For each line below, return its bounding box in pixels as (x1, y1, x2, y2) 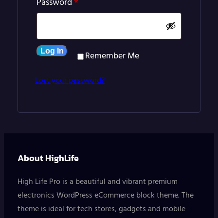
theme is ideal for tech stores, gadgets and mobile (18, 202, 185, 216)
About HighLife (18, 151, 79, 164)
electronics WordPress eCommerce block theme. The (18, 189, 194, 202)
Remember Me (85, 49, 139, 64)
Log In (40, 46, 64, 55)
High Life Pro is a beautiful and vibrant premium (18, 175, 178, 188)
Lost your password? (35, 74, 105, 87)
